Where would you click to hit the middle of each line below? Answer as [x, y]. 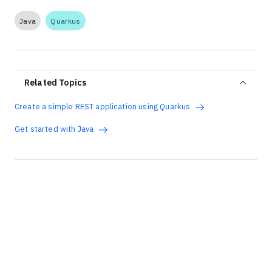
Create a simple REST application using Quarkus [103, 106]
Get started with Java [54, 128]
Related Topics [56, 82]
